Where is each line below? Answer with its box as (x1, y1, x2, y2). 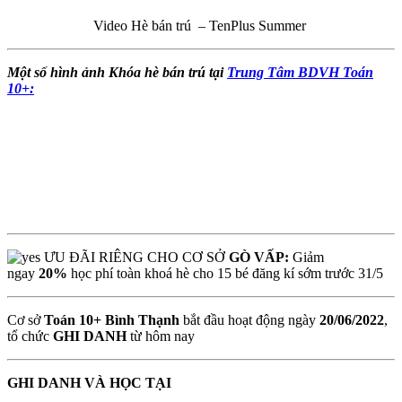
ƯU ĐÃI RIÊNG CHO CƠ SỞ (40, 249, 229, 265)
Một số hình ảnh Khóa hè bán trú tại (7, 64, 227, 80)
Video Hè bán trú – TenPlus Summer (92, 17, 310, 33)
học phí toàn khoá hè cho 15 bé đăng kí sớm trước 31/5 (71, 265, 383, 281)
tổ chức (7, 328, 49, 344)
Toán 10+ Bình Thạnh (44, 311, 179, 328)
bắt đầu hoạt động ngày (179, 311, 319, 328)
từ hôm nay (130, 328, 195, 344)
